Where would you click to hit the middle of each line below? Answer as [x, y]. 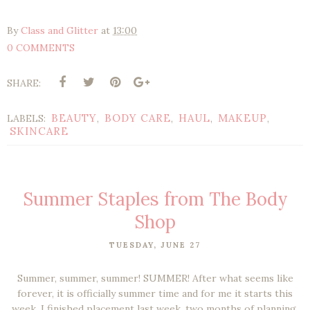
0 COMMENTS [41, 47]
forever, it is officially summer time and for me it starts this [155, 293]
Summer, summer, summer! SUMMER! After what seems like [155, 278]
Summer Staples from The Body [155, 199]
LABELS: [28, 118]
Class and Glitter [60, 30]
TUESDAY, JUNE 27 [155, 245]
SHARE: [24, 83]
